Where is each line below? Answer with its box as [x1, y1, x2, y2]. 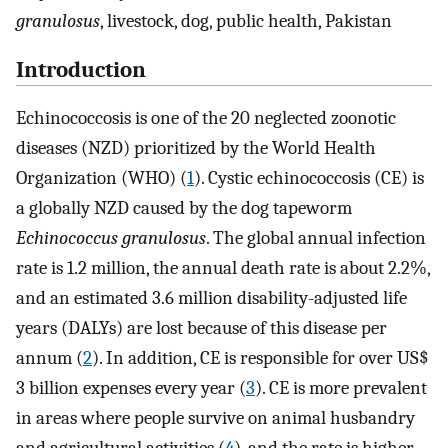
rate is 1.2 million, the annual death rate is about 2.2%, [16, 257, 430, 280]
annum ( [16, 347, 83, 370]
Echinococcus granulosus [16, 227, 206, 250]
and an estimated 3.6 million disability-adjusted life [16, 287, 407, 310]
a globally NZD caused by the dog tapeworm [16, 197, 352, 220]
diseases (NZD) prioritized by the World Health [16, 137, 376, 160]
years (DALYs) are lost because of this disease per [16, 317, 387, 340]
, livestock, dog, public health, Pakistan [100, 9, 392, 32]
